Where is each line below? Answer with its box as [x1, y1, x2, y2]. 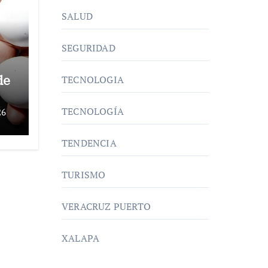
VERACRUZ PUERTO [62, 200, 151, 213]
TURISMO [62, 168, 106, 181]
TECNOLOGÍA [62, 105, 124, 118]
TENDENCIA [62, 136, 117, 150]
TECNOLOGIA [62, 73, 124, 86]
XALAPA [62, 232, 100, 245]
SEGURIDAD [62, 41, 115, 54]
